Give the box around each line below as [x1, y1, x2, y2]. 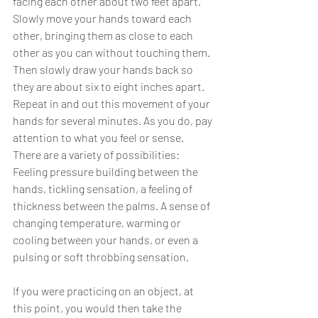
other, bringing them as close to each [13, 28, 195, 43]
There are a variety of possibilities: [13, 148, 180, 162]
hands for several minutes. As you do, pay [13, 114, 214, 128]
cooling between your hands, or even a [13, 233, 200, 247]
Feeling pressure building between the [13, 165, 200, 179]
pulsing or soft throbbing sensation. [13, 250, 191, 264]
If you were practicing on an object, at [13, 284, 196, 298]
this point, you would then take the [13, 301, 184, 315]
